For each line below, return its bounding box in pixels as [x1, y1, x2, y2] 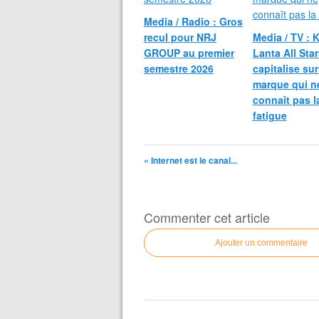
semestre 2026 [144, 61, 214, 75]
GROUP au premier [144, 46, 234, 60]
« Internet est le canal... [144, 154, 237, 167]
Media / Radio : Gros [144, 14, 243, 28]
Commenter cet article [144, 208, 270, 226]
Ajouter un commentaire [215, 238, 308, 248]
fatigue [252, 108, 287, 122]
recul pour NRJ [144, 30, 216, 44]
